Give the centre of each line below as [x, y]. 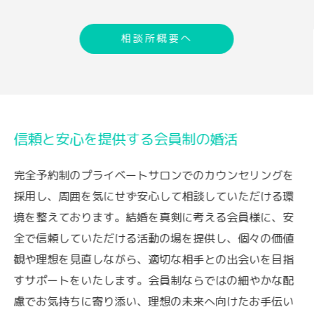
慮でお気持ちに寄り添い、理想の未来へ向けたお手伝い [154, 301]
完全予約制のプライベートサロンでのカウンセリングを [154, 175]
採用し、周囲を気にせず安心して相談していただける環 [154, 196]
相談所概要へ [157, 38]
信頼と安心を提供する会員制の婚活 [126, 139]
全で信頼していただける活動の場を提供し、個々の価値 [154, 238]
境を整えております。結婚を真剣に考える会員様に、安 [154, 217]
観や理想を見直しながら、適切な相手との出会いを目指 [154, 259]
